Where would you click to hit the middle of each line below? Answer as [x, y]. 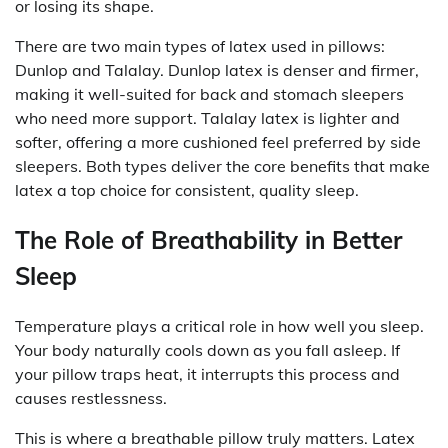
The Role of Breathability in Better [208, 239]
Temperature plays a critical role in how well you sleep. [219, 325]
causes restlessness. [91, 397]
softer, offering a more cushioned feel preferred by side [218, 141]
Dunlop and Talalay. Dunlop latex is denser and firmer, [217, 69]
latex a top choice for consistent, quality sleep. [187, 189]
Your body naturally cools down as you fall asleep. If [207, 349]
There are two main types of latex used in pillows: [200, 45]
